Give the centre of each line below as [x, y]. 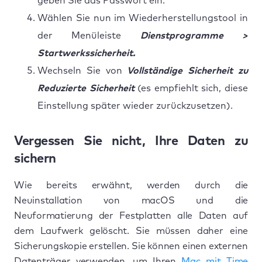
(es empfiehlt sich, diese [193, 88]
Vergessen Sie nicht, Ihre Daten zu [131, 141]
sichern [35, 159]
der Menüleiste [89, 35]
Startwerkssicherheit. [86, 53]
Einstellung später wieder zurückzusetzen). [135, 106]
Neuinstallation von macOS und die [131, 200]
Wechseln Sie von [82, 70]
